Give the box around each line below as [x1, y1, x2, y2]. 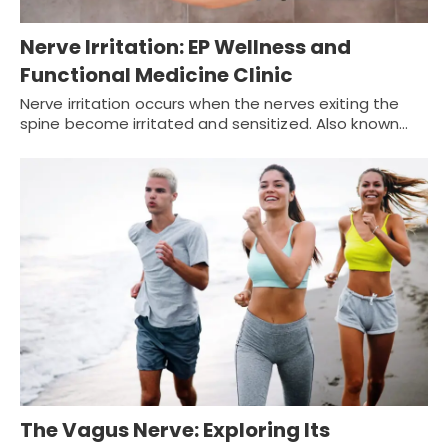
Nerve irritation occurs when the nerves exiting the [20, 92, 400, 114]
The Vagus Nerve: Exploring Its [20, 416, 330, 445]
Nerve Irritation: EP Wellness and [20, 32, 351, 61]
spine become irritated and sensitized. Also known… [20, 112, 409, 134]
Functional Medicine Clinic [20, 60, 293, 89]
